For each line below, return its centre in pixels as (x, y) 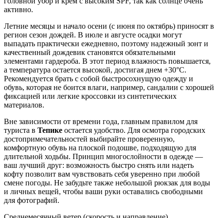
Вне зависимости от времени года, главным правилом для (101, 122)
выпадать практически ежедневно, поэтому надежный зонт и (106, 44)
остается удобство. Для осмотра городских (134, 130)
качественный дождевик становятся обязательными (90, 53)
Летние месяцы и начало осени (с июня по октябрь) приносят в (109, 26)
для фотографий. (32, 200)
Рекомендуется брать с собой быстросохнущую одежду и (99, 79)
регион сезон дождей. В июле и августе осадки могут (93, 35)
